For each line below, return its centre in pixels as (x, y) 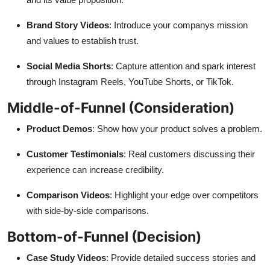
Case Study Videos (66, 258)
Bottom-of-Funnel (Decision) (104, 237)
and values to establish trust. (83, 41)
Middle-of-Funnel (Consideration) (121, 108)
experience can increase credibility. (95, 170)
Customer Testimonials (75, 154)
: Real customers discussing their (189, 154)
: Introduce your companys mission (178, 25)
